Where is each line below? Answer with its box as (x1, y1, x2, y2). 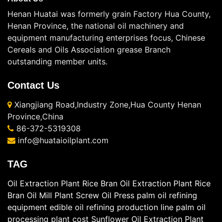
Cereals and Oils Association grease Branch (7, 44, 170, 55)
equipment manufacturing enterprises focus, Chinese (7, 32, 205, 43)
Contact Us (7, 79, 59, 91)
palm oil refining (137, 190, 197, 200)
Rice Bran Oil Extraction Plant (82, 178, 192, 188)
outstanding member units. (7, 56, 108, 66)
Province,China (7, 111, 63, 121)
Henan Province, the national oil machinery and (7, 20, 184, 31)
